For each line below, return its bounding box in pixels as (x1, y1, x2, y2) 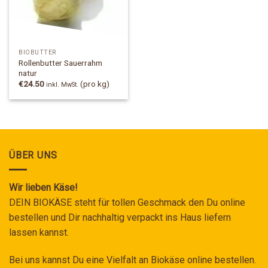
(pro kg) (78, 78, 110, 89)
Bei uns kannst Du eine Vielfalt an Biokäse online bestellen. (9, 254, 256, 266)
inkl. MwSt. (46, 80, 79, 89)
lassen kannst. (9, 227, 69, 239)
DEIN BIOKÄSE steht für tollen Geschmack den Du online (9, 197, 245, 209)
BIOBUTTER (19, 48, 56, 56)
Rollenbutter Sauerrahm (19, 57, 103, 68)
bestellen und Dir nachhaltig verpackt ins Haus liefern (9, 212, 231, 224)
